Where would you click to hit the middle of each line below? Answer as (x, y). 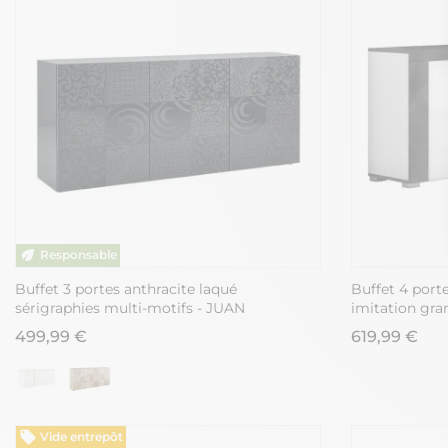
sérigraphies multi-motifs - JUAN (130, 308)
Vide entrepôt (81, 437)
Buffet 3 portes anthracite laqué (126, 289)
